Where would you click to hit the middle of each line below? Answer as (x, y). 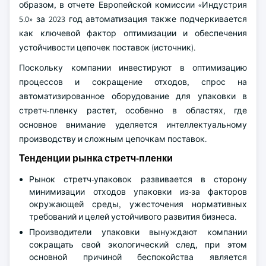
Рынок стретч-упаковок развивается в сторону (138, 179)
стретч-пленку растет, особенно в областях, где (133, 110)
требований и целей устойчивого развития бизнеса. (133, 217)
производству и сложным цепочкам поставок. (113, 139)
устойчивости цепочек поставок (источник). (107, 47)
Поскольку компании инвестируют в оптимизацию (133, 68)
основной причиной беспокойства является (138, 257)
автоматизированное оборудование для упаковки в (133, 96)
